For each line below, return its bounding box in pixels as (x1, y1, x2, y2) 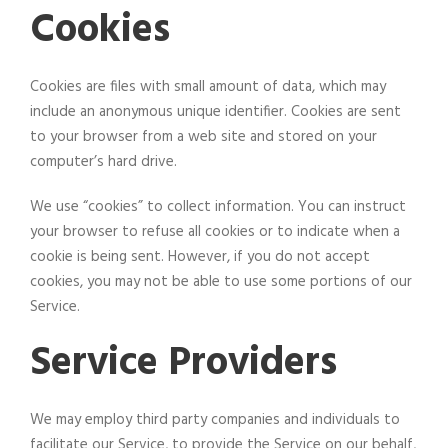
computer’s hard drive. (30, 149, 177, 174)
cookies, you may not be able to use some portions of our (30, 269, 412, 294)
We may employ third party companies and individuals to (30, 407, 400, 432)
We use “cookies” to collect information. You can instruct (30, 194, 406, 219)
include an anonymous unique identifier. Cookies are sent (30, 99, 401, 124)
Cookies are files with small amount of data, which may (30, 74, 386, 99)
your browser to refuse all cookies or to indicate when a (30, 219, 400, 244)
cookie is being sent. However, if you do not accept (30, 244, 370, 269)
